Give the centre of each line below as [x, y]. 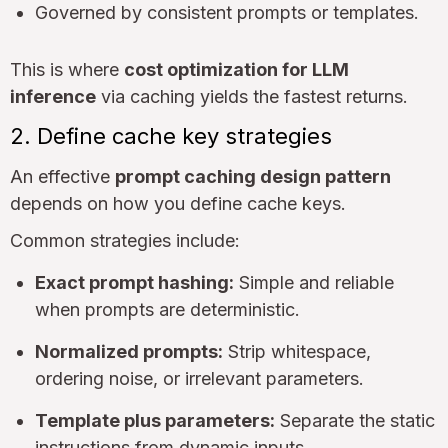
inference [53, 97]
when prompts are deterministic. [167, 310]
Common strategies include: [125, 241]
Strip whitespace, [297, 352]
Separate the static [355, 421]
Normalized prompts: [129, 352]
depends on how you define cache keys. [178, 204]
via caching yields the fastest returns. [252, 97]
